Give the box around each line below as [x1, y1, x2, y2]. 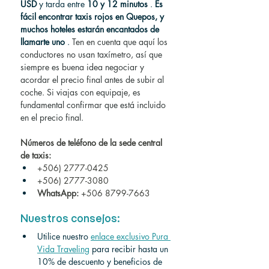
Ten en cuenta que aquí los [72, 36, 170, 47]
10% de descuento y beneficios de [37, 256, 165, 267]
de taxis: [20, 150, 51, 161]
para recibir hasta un [92, 243, 171, 255]
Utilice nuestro [37, 231, 88, 242]
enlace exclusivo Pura [91, 231, 171, 242]
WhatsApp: [37, 187, 79, 199]
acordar [20, 74, 50, 85]
